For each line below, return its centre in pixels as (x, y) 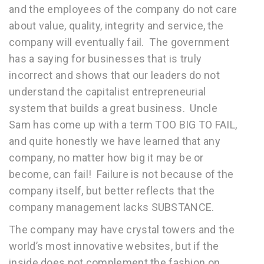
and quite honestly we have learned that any (115, 141)
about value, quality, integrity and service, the (116, 26)
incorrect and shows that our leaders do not (114, 75)
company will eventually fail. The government (119, 42)
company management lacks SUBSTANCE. (112, 207)
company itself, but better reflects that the (112, 191)
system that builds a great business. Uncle (113, 108)
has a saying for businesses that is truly (105, 59)
